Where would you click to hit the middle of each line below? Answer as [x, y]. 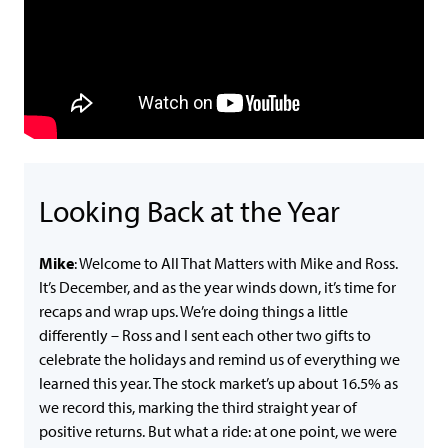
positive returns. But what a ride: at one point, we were [218, 431]
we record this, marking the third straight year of [198, 407]
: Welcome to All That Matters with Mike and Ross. [236, 263]
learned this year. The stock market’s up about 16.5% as [218, 383]
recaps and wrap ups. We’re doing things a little [193, 311]
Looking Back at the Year [189, 210]
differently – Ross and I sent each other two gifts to [205, 335]
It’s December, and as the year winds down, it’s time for [217, 287]
